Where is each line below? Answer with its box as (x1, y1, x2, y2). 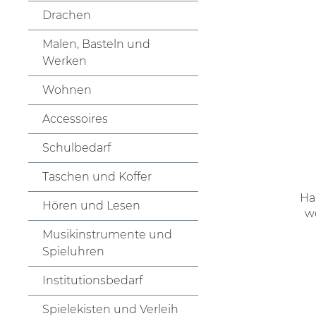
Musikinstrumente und (42, 227, 172, 241)
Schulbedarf (42, 140, 111, 154)
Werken (42, 54, 87, 68)
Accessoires (42, 111, 108, 126)
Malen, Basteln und (42, 37, 150, 51)
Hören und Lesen (42, 198, 140, 212)
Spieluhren (42, 244, 104, 258)
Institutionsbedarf (42, 273, 142, 287)
